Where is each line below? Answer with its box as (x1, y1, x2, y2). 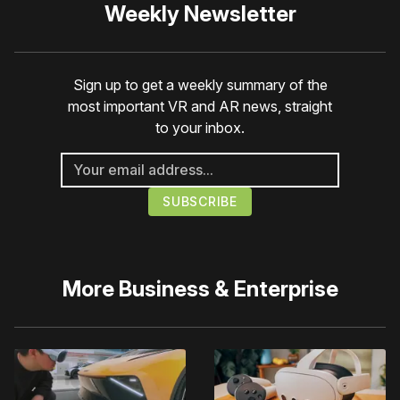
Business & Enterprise (118, 275, 338, 302)
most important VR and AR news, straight (68, 96, 332, 115)
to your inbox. (155, 118, 245, 137)
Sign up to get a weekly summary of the (72, 75, 328, 94)
